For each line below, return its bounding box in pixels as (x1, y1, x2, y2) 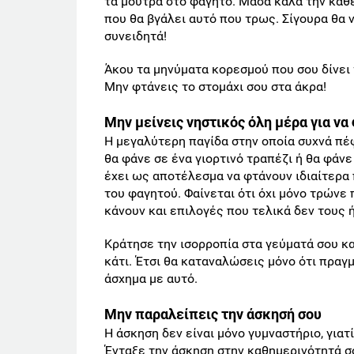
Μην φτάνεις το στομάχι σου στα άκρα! (104, 79, 326, 95)
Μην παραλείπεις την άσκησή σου (104, 306, 322, 323)
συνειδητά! (104, 28, 167, 44)
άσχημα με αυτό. (104, 271, 198, 287)
